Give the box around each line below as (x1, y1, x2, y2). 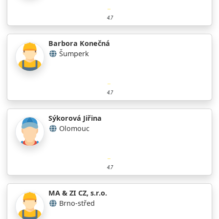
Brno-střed (59, 198, 95, 208)
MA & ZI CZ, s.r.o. (48, 188, 107, 197)
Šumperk (59, 48, 89, 58)
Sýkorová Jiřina (48, 113, 102, 123)
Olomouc (59, 123, 89, 133)
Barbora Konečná (48, 38, 110, 48)
